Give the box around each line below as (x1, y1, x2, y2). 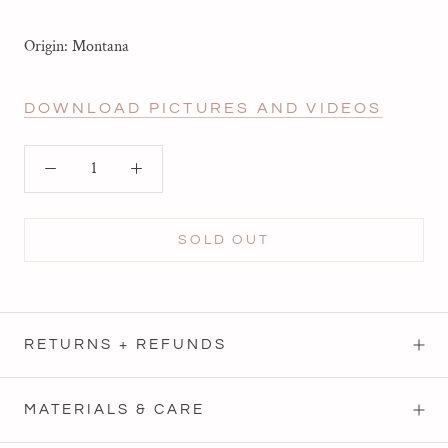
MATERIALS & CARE (24, 401, 205, 417)
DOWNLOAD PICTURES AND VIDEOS (24, 99, 383, 116)
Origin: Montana (24, 35, 129, 57)
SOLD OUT (178, 232, 270, 247)
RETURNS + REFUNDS (24, 336, 227, 352)
